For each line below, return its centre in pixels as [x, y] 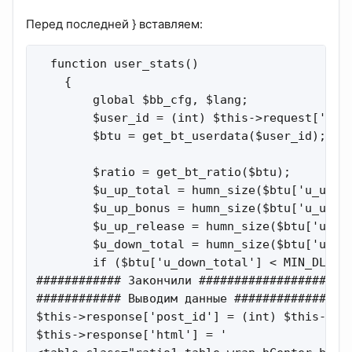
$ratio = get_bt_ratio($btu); [163, 172]
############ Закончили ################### [185, 281]
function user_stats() [117, 64]
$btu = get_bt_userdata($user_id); [181, 136]
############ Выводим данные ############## [185, 299]
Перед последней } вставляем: [114, 24]
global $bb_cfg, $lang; [142, 100]
